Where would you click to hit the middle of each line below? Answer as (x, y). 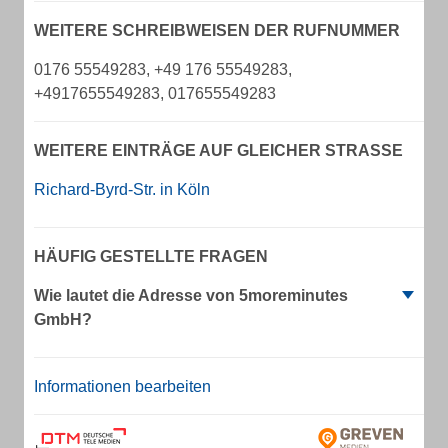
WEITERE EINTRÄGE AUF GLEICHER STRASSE (213, 150)
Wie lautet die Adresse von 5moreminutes (191, 295)
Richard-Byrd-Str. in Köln (122, 189)
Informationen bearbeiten (122, 386)
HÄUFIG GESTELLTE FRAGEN (151, 256)
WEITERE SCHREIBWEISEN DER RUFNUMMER (217, 30)
